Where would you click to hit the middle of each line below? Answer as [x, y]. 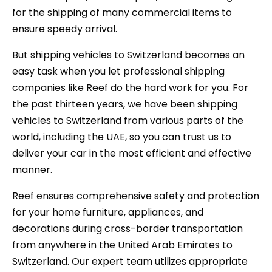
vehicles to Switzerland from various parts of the [128, 121]
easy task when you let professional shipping [118, 72]
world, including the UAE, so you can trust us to [122, 137]
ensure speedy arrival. [65, 29]
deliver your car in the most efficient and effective [132, 154]
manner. [32, 170]
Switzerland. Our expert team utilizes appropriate [130, 262]
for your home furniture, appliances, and [108, 212]
